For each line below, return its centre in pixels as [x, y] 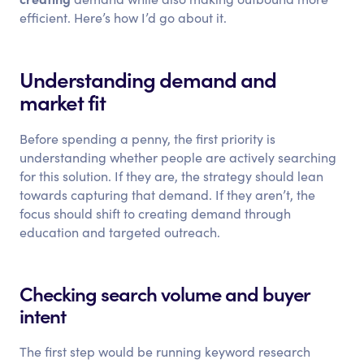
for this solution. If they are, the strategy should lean [172, 176]
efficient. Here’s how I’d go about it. [123, 17]
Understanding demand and [148, 78]
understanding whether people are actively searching [178, 157]
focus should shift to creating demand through [156, 213]
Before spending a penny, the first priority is [148, 139]
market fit [63, 101]
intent [43, 315]
